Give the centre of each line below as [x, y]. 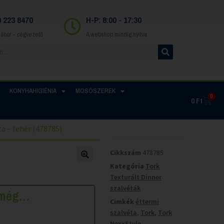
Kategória [127, 166]
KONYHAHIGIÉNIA [33, 91]
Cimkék [122, 201]
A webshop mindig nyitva [117, 34]
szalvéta [123, 212]
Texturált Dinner [135, 177]
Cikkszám [126, 152]
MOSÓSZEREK [95, 91]
